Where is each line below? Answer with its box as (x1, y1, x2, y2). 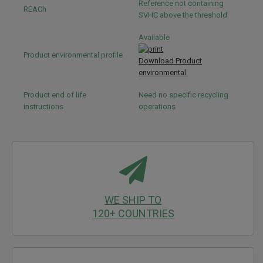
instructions (23, 102, 63, 111)
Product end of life (23, 90, 86, 99)
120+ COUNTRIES (92, 207, 174, 220)
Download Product (139, 56, 202, 65)
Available (139, 33, 171, 42)
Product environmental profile (23, 50, 123, 59)
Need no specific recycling (139, 90, 228, 99)
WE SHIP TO (104, 194, 161, 206)
